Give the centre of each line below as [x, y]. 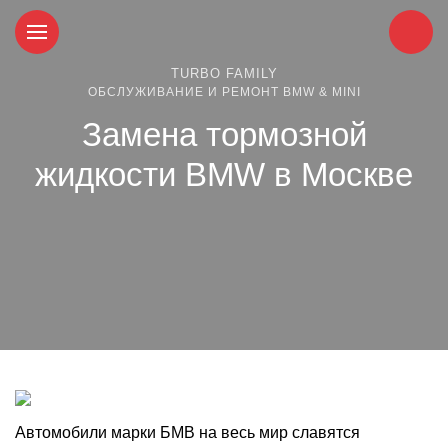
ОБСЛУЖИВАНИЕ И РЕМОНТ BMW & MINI [224, 92]
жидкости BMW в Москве [224, 174]
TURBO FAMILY [224, 73]
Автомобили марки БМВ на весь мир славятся [187, 432]
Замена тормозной [224, 134]
